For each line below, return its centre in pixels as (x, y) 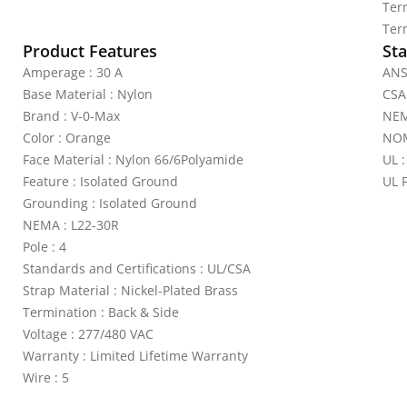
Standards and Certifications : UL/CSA (137, 268)
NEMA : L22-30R (71, 225)
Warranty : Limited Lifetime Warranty (135, 356)
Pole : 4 (45, 247)
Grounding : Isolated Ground (110, 203)
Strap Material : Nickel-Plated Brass (130, 290)
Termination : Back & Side (101, 312)
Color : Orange (67, 138)
